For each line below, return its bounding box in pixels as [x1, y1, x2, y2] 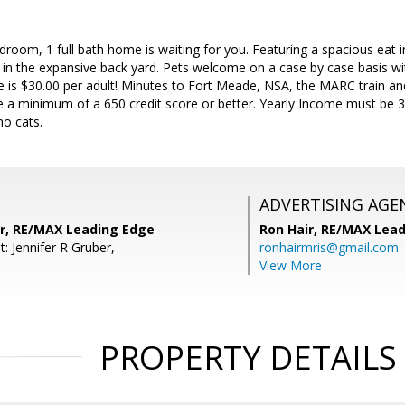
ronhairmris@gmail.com [259, 239, 399, 256]
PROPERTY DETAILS [99, 335, 397, 380]
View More [259, 257, 322, 274]
